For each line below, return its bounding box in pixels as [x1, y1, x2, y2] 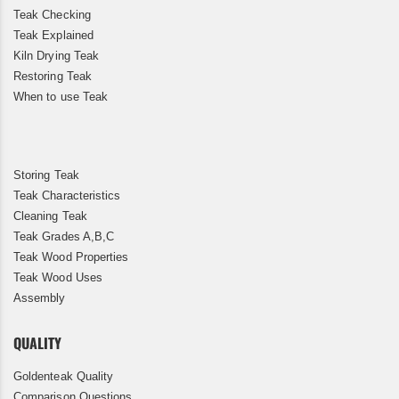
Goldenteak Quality [13, 370, 114, 384]
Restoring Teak [13, 69, 92, 84]
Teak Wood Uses [13, 271, 102, 285]
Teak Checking [13, 8, 91, 22]
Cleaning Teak [13, 209, 87, 224]
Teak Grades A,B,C [13, 230, 115, 244]
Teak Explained [13, 28, 94, 43]
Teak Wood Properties [13, 250, 129, 265]
